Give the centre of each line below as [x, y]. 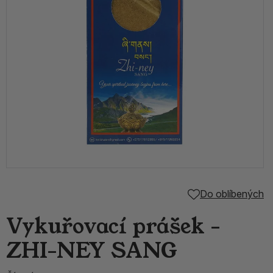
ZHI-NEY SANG [92, 251]
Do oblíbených [232, 194]
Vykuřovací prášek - [113, 226]
